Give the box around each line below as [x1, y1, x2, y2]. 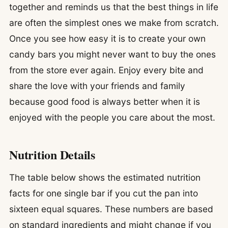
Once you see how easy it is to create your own [9, 33, 206, 44]
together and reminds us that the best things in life [9, 1, 218, 12]
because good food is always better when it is [9, 96, 200, 107]
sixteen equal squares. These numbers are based [9, 204, 213, 215]
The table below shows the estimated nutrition [9, 172, 201, 183]
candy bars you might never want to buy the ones [9, 48, 216, 60]
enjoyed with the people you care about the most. [9, 111, 215, 123]
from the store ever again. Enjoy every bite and [9, 64, 204, 75]
